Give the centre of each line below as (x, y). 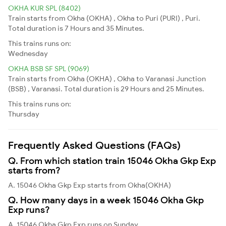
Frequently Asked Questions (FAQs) (94, 145)
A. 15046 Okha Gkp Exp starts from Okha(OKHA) (90, 185)
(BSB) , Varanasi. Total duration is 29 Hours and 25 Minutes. (106, 89)
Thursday (24, 114)
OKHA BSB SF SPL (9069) (49, 68)
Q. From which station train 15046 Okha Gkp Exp (112, 160)
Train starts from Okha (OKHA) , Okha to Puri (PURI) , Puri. (104, 18)
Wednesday (28, 53)
